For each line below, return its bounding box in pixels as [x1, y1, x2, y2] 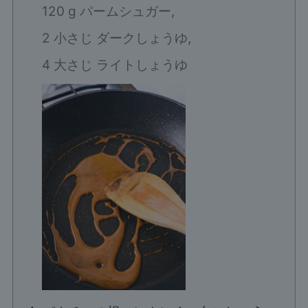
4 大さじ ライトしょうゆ [41, 57, 188, 74]
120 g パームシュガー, [41, 3, 175, 20]
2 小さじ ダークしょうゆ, [41, 30, 191, 47]
